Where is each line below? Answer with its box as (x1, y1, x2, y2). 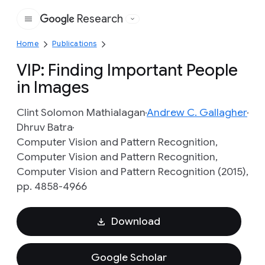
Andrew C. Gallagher (147, 106, 247, 119)
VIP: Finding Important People (17, 60, 238, 80)
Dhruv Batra (17, 121, 73, 134)
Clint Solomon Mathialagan (17, 106, 146, 119)
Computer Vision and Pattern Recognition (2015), (17, 165, 248, 178)
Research (77, 12, 123, 25)
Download (111, 215, 160, 228)
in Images (17, 77, 89, 98)
